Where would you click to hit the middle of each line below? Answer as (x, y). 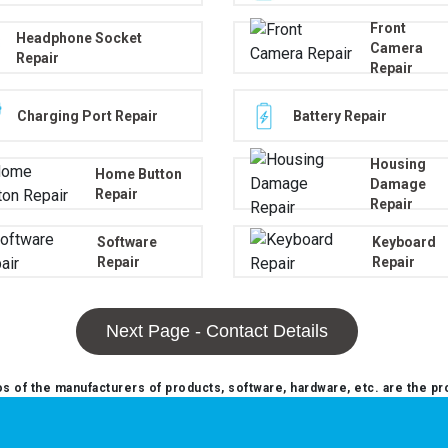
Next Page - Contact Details (216, 331)
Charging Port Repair (87, 115)
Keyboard (403, 241)
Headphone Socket (79, 37)
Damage (397, 183)
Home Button (138, 173)
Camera (396, 47)
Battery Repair (339, 115)
